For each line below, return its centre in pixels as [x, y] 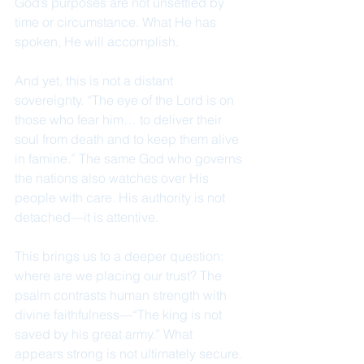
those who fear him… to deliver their [120, 119]
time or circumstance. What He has [117, 22]
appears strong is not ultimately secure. [130, 353]
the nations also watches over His [113, 178]
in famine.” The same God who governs [130, 158]
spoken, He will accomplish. [97, 41]
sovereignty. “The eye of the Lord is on [126, 100]
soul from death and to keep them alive [128, 139]
